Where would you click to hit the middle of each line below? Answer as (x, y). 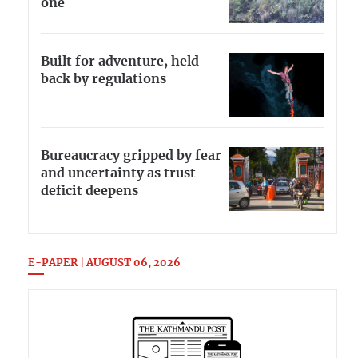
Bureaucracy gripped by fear (131, 156)
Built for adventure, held (120, 62)
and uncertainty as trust (118, 174)
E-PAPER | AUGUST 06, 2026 (104, 263)
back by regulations (103, 80)
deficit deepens (89, 191)
